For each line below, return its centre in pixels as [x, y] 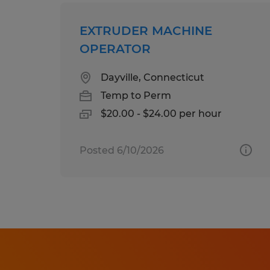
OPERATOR [115, 49]
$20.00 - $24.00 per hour [161, 113]
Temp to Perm [136, 95]
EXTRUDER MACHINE [146, 30]
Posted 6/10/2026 [122, 150]
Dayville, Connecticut [152, 77]
